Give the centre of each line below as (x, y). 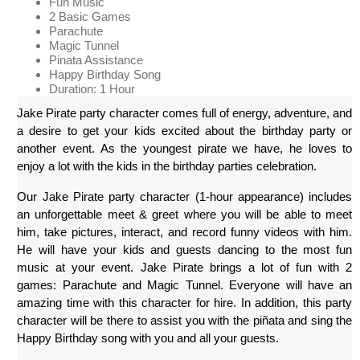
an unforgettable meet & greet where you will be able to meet (185, 215)
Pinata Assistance (96, 60)
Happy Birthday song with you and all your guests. (148, 339)
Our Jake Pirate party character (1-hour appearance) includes (185, 197)
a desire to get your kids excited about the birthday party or (185, 131)
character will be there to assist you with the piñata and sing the (185, 321)
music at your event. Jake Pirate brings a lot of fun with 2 (185, 268)
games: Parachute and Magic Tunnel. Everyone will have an (185, 286)
